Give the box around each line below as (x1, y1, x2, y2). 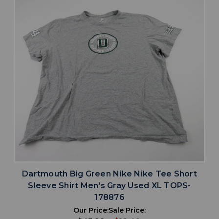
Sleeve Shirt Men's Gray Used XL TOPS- (28, 181, 191, 191)
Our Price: (73, 206, 109, 215)
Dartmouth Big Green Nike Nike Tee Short (22, 169, 197, 179)
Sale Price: (109, 206, 146, 215)
